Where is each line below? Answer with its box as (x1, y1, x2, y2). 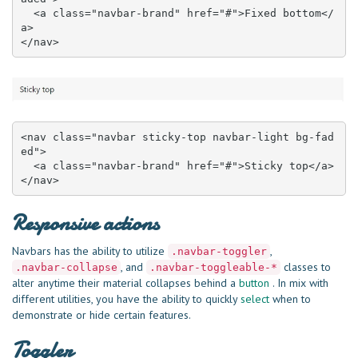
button (239, 276, 269, 291)
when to (269, 292, 311, 307)
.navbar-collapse (15, 261, 117, 274)
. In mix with (269, 276, 328, 291)
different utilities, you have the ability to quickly (12, 292, 241, 307)
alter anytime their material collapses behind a (12, 276, 239, 291)
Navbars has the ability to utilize (12, 244, 168, 259)
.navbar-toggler (171, 245, 267, 258)
